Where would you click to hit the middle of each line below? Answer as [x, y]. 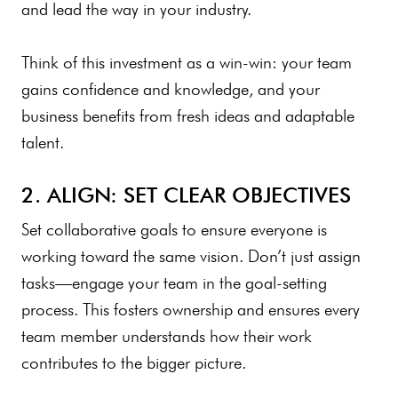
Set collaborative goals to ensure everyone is [174, 229]
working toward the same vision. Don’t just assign [191, 256]
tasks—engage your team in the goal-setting [174, 283]
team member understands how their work [167, 336]
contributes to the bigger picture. [139, 362]
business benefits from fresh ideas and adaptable [188, 115]
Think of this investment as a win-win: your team [187, 62]
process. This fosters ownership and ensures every [191, 309]
